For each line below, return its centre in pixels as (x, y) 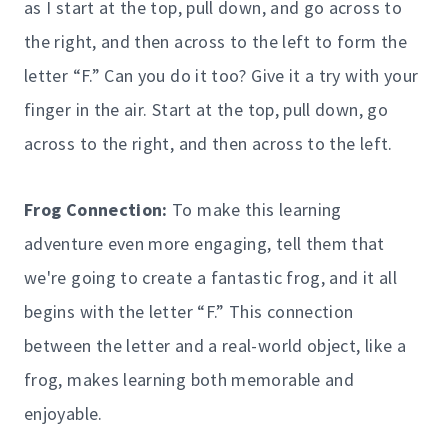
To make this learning (254, 209)
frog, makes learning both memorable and (189, 379)
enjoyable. (63, 413)
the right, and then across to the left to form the (215, 41)
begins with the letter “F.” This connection (189, 311)
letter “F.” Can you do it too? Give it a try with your (221, 75)
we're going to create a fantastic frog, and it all (210, 277)
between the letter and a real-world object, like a (215, 345)
